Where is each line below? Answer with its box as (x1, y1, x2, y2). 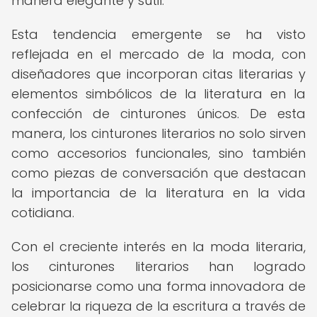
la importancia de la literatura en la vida (11, 184, 306, 202)
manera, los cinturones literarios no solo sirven (11, 125, 306, 142)
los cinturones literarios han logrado (11, 258, 306, 275)
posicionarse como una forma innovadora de (11, 277, 306, 295)
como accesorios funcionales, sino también (11, 144, 306, 162)
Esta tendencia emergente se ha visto (11, 25, 306, 43)
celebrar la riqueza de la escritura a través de (11, 297, 306, 315)
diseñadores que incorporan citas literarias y (11, 65, 306, 83)
